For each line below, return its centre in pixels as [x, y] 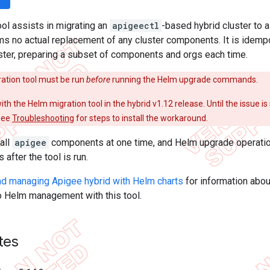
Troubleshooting [43, 118]
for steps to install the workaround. [141, 118]
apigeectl [136, 26]
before [98, 80]
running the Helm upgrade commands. [184, 80]
